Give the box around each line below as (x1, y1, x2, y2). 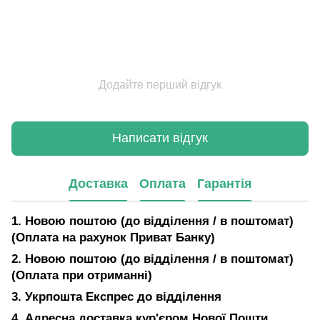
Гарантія (196, 176, 252, 191)
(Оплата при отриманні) (11, 268, 152, 282)
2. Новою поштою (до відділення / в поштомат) (11, 251, 294, 266)
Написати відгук (112, 131, 208, 146)
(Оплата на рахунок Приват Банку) (11, 230, 215, 244)
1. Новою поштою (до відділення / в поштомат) (11, 214, 294, 228)
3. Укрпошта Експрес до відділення (11, 289, 221, 304)
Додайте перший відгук (99, 78, 221, 91)
